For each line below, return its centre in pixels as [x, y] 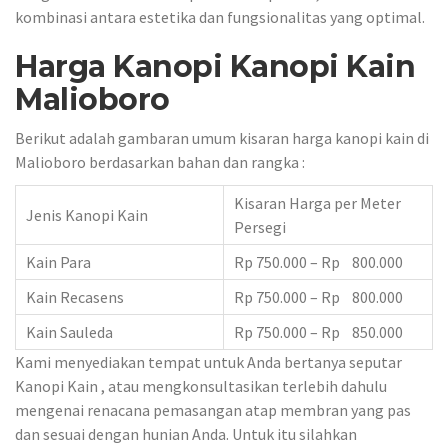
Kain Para [58, 261]
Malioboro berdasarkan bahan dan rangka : [160, 162]
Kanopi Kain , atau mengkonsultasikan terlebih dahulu [201, 385]
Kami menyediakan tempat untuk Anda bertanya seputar [208, 361]
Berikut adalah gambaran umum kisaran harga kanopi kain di [222, 138]
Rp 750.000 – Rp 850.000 [318, 331]
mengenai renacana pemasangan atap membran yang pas [213, 409]
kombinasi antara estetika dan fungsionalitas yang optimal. [220, 16]
